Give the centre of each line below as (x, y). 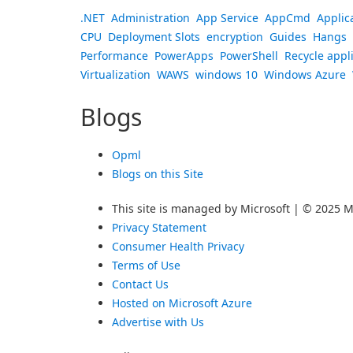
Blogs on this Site (158, 174)
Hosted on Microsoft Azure (182, 303)
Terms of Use (146, 265)
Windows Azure (305, 74)
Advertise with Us (158, 322)
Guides (288, 37)
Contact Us (140, 284)
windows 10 (227, 74)
